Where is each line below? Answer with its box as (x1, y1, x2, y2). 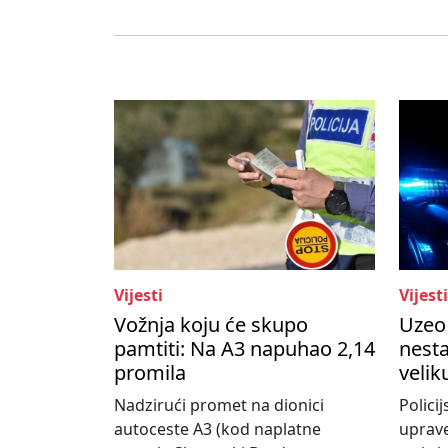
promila (114, 359, 186, 387)
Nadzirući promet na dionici (114, 394, 324, 417)
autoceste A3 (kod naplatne (114, 418, 321, 441)
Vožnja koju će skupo (114, 311, 308, 339)
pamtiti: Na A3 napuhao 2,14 (114, 335, 375, 363)
